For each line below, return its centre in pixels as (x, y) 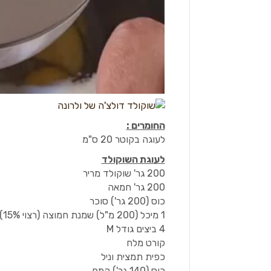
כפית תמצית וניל (133, 257)
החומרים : (145, 126)
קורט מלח (145, 243)
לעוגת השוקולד (133, 160)
